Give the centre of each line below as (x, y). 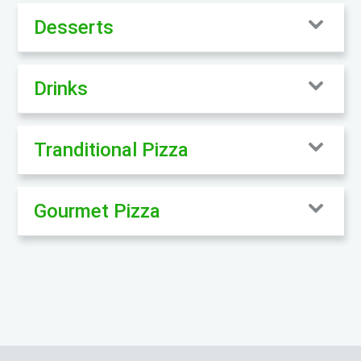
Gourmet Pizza (97, 211)
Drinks (60, 88)
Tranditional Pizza (111, 149)
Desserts (73, 27)
